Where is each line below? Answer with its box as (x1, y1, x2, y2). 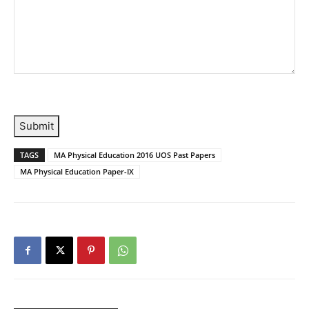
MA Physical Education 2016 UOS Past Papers (54, 150, 215, 161)
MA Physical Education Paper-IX (20, 166, 134, 177)
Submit (19, 119, 54, 133)
